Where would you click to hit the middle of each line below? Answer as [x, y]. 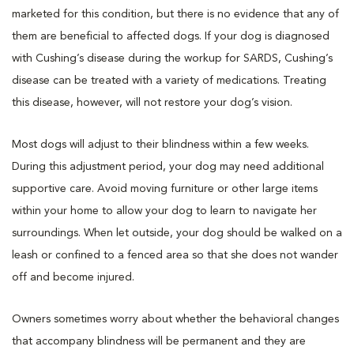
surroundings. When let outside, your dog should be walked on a [177, 233]
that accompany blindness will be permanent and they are [159, 341]
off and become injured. [73, 277]
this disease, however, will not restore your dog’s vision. [152, 102]
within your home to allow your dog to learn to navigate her [164, 211]
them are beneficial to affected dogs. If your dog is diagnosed [171, 36]
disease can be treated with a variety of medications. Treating [169, 80]
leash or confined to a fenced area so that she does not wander [175, 255]
